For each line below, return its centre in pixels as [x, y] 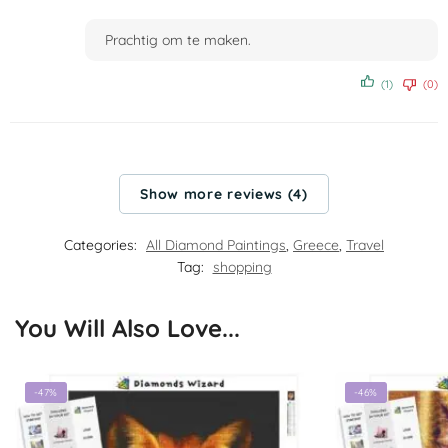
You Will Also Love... [127, 327]
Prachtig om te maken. [178, 40]
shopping [242, 266]
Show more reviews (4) [224, 193]
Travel [365, 244]
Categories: [102, 244]
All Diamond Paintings [216, 244]
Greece [316, 244]
